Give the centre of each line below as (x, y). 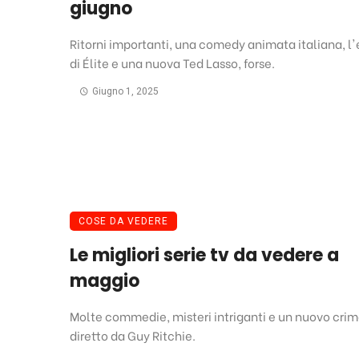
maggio (105, 281)
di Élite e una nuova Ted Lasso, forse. (172, 63)
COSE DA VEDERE (123, 222)
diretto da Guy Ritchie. (133, 335)
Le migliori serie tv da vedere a (204, 256)
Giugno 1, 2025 (125, 92)
